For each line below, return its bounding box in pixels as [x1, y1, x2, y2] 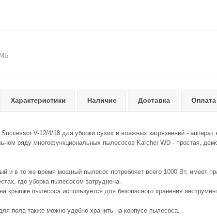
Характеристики [11, 96, 66, 104]
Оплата [191, 96, 216, 104]
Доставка [138, 96, 170, 104]
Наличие [87, 96, 117, 104]
